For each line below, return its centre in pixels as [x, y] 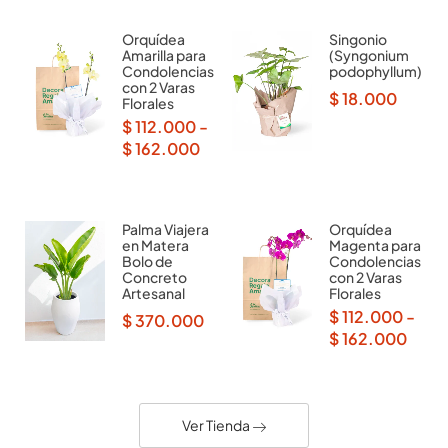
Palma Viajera [165, 229]
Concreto [154, 277]
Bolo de [147, 261]
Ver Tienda [217, 425]
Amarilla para [164, 55]
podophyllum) [375, 71]
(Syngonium [369, 55]
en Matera [155, 245]
